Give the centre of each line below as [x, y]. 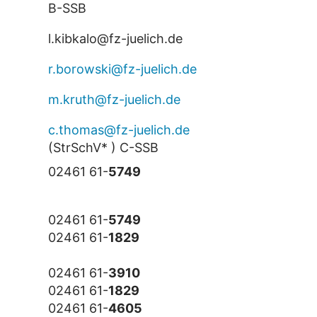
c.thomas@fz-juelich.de [119, 130]
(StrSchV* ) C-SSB [103, 148]
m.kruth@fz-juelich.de [114, 100]
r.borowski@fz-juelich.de [122, 69]
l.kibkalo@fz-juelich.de [115, 39]
